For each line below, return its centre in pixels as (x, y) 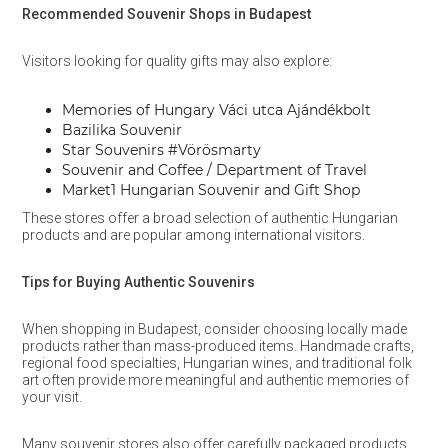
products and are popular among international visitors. (193, 235)
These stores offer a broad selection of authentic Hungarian (209, 218)
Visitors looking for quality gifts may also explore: (176, 61)
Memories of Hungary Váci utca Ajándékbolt (216, 110)
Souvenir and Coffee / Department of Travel (214, 170)
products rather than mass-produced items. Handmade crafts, (217, 346)
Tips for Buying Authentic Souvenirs (138, 282)
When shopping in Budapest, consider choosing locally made (214, 329)
